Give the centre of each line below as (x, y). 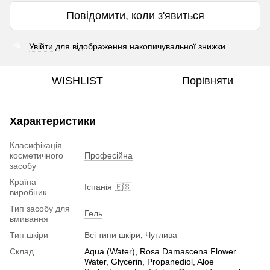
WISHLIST (77, 80)
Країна (23, 182)
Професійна (108, 155)
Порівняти (207, 80)
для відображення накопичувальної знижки (139, 46)
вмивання (29, 218)
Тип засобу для (40, 208)
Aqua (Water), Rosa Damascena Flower (160, 251)
